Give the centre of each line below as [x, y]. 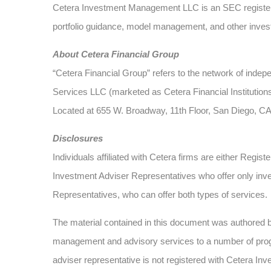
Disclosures [78, 138]
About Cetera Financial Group [116, 54]
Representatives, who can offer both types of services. [160, 194]
